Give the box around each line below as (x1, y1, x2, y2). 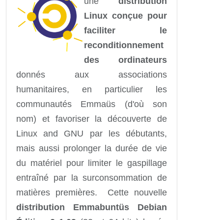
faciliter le (84, 25, 167, 35)
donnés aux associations (16, 69, 167, 80)
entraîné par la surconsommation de (16, 172, 167, 183)
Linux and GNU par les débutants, (16, 128, 167, 138)
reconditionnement (84, 40, 164, 50)
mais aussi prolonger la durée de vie (16, 143, 167, 153)
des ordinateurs (84, 55, 167, 65)
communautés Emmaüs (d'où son (16, 99, 167, 109)
